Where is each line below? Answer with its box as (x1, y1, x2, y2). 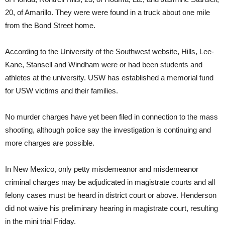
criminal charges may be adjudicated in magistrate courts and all (5, 178, 215, 187)
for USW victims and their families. (5, 86, 118, 95)
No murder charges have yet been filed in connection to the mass (5, 113, 218, 122)
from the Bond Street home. (5, 21, 95, 30)
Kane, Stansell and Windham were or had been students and (5, 60, 202, 69)
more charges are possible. (5, 139, 94, 148)
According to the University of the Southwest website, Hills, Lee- (5, 47, 214, 56)
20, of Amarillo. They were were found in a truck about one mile (5, 8, 210, 17)
